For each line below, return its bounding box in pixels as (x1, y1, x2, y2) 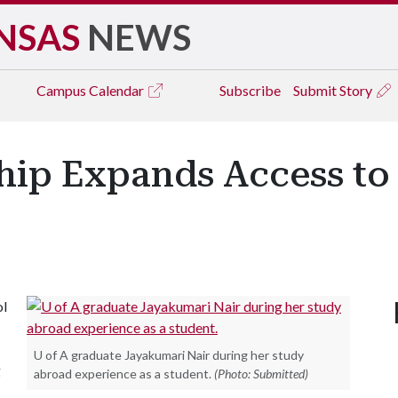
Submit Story (293, 82, 375, 99)
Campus (36, 82, 89, 99)
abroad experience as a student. (34, 366, 211, 381)
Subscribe (219, 82, 281, 99)
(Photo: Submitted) (214, 366, 308, 381)
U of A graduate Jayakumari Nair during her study (34, 347, 304, 362)
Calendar (89, 82, 147, 99)
